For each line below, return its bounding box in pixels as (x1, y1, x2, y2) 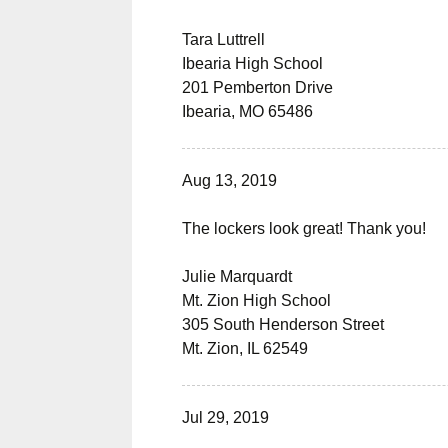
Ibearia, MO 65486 (182, 103, 313, 120)
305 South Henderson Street (182, 316, 384, 333)
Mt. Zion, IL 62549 (182, 340, 308, 357)
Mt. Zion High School (182, 292, 331, 309)
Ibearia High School (182, 55, 323, 72)
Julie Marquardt (182, 268, 292, 285)
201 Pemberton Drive (182, 79, 333, 96)
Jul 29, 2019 (182, 409, 269, 426)
